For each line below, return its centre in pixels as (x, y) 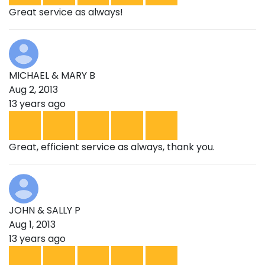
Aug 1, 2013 (32, 224)
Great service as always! (66, 12)
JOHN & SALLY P (45, 210)
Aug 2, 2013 (33, 89)
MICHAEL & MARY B (52, 75)
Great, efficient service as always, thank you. (112, 147)
